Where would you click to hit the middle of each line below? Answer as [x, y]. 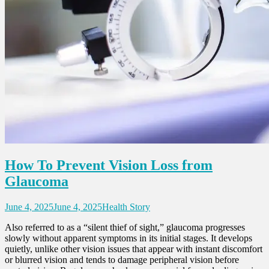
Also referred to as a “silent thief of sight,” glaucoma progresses [125, 228]
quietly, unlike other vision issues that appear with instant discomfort [134, 249]
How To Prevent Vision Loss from [109, 165]
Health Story [126, 207]
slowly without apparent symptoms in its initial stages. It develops [128, 238]
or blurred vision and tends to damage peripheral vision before [122, 260]
